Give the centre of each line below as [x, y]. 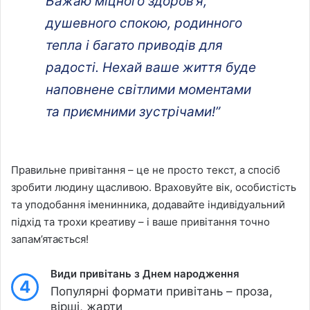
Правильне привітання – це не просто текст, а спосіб [146, 170]
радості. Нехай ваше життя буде [151, 67]
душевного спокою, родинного [144, 23]
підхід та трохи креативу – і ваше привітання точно [140, 221]
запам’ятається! [50, 239]
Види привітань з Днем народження [145, 273]
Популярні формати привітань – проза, [162, 291]
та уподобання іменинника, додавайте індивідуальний [148, 204]
